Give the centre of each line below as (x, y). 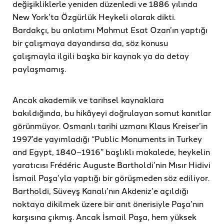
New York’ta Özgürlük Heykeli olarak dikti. (94, 17)
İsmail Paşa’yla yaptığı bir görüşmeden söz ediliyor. (111, 178)
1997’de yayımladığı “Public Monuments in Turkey (107, 139)
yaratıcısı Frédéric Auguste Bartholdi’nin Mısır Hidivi (111, 165)
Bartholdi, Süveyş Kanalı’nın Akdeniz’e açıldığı (100, 191)
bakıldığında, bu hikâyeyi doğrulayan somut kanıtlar (112, 113)
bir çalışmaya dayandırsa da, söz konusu (90, 43)
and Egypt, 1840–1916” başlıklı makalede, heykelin (111, 152)
